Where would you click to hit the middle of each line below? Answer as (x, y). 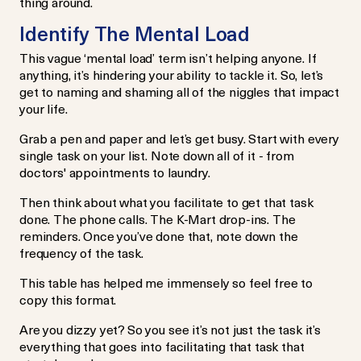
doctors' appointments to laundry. (116, 172)
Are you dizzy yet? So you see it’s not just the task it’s (170, 329)
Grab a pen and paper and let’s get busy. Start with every (179, 138)
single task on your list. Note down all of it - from (157, 155)
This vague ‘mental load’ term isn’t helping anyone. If (168, 57)
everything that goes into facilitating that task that (162, 346)
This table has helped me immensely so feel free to (166, 282)
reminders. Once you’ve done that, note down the (159, 235)
